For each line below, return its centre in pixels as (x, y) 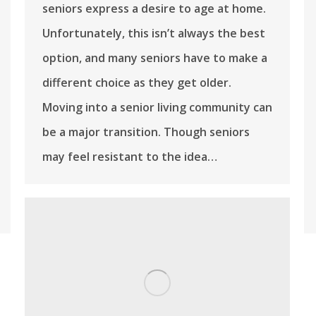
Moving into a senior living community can (157, 108)
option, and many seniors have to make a (155, 58)
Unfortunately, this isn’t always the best (154, 34)
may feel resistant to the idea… (130, 157)
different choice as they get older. (137, 83)
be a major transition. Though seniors (146, 132)
